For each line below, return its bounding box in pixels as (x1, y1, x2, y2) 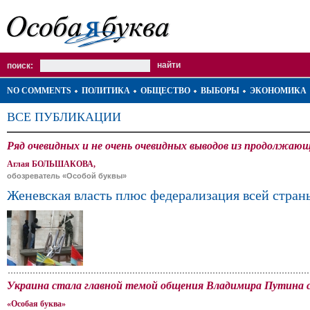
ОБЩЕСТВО (140, 86, 190, 95)
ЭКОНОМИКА (250, 86, 307, 95)
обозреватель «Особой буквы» (7, 172, 127, 180)
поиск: (7, 61, 33, 71)
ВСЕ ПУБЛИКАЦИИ (7, 110, 121, 124)
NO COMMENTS (7, 86, 71, 95)
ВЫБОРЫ (201, 86, 239, 95)
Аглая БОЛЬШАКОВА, (7, 159, 95, 169)
